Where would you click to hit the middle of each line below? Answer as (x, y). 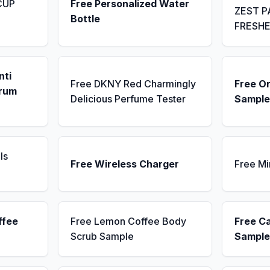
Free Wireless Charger (125, 164)
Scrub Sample (102, 236)
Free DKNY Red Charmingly (133, 83)
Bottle (85, 18)
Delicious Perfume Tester (128, 99)
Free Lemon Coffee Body (128, 221)
